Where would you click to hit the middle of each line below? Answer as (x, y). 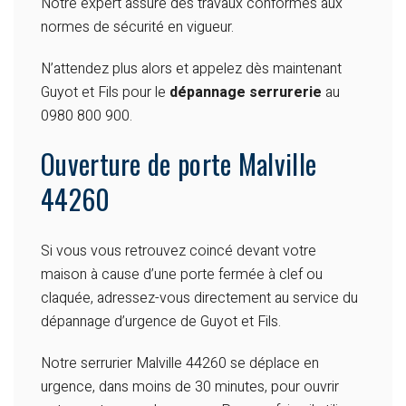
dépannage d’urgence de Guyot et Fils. (161, 322)
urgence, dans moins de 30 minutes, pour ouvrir (190, 387)
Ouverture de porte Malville (179, 164)
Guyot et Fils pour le (105, 93)
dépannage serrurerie (246, 93)
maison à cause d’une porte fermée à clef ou (182, 275)
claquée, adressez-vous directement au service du (199, 299)
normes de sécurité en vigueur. (137, 28)
